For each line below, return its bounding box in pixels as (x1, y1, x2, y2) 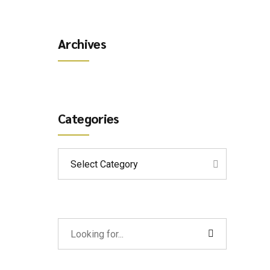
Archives (58, 36, 106, 52)
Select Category (71, 159, 138, 171)
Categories (58, 110, 119, 127)
